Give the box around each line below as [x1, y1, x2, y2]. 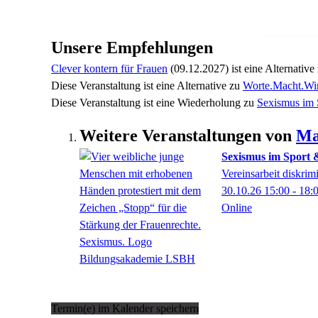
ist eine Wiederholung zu [141, 97, 257, 109]
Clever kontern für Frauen [51, 62, 168, 75]
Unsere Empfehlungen [51, 38, 213, 57]
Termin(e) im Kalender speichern [51, 302, 199, 314]
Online [221, 202, 252, 214]
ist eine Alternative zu [141, 79, 243, 92]
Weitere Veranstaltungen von [79, 126, 296, 145]
